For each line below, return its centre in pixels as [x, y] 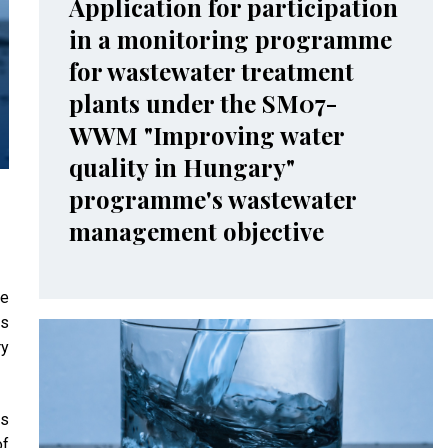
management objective [196, 231]
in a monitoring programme [230, 39]
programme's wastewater [212, 199]
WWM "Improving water [206, 135]
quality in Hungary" [181, 167]
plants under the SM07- [202, 103]
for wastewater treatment [211, 71]
